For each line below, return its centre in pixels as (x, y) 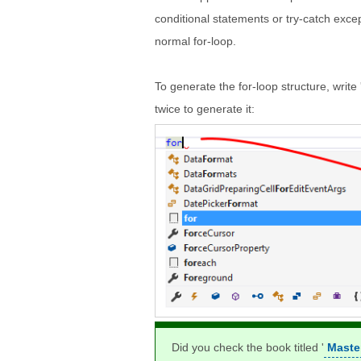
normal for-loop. (195, 41)
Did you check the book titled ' (248, 348)
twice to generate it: (205, 108)
